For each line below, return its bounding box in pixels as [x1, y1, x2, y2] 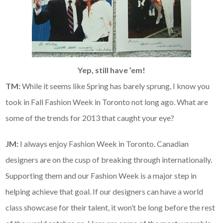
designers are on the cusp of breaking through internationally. [5, 155, 213, 165]
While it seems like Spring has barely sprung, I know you [20, 81, 210, 91]
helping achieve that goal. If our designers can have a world [5, 187, 204, 197]
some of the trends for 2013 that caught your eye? [5, 113, 175, 123]
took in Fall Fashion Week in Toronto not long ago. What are [5, 97, 209, 107]
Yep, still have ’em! [78, 65, 145, 75]
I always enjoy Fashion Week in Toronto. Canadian [18, 139, 189, 149]
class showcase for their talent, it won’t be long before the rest [5, 203, 216, 213]
